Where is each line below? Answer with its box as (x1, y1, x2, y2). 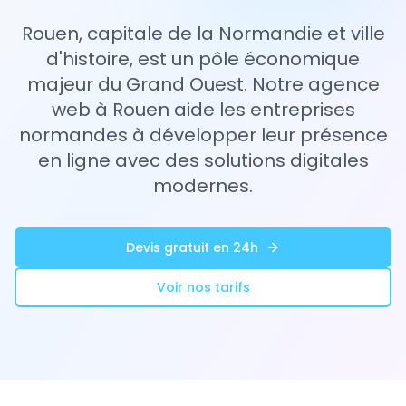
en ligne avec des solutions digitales (37, 148, 369, 173)
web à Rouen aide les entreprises (51, 97, 355, 122)
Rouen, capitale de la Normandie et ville (21, 21, 385, 46)
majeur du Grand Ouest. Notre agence (26, 72, 380, 97)
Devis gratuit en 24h (126, 238, 258, 256)
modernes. (153, 173, 253, 198)
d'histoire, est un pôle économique (46, 46, 360, 72)
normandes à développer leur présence (18, 122, 388, 148)
